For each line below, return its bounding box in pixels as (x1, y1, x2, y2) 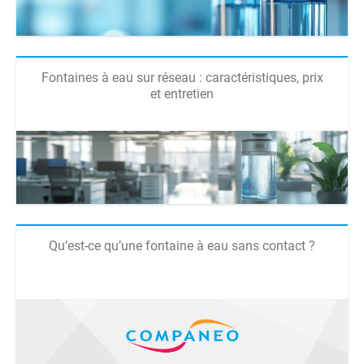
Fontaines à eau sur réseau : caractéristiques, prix (41, 70, 323, 86)
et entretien (150, 86, 214, 102)
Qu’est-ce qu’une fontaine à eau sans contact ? (49, 238, 315, 254)
